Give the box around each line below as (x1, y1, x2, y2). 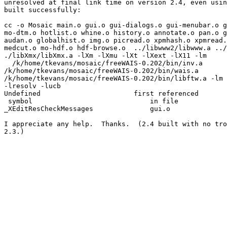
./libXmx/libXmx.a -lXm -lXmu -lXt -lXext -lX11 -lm (4, 52, 207, 60)
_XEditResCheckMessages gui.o (4, 105, 170, 113)
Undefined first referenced (4, 90, 199, 98)
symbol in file (4, 97, 178, 105)
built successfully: (4, 6, 81, 14)
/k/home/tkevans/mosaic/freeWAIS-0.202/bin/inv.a (4, 59, 203, 67)
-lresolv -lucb (4, 82, 61, 90)
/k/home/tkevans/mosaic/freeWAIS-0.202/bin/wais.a (4, 67, 199, 75)
